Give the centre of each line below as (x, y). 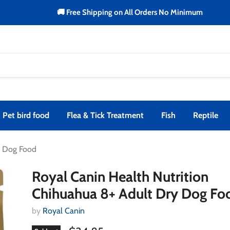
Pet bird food (26, 115)
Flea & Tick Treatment (105, 115)
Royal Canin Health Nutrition (120, 176)
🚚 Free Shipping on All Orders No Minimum (130, 12)
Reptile (206, 115)
